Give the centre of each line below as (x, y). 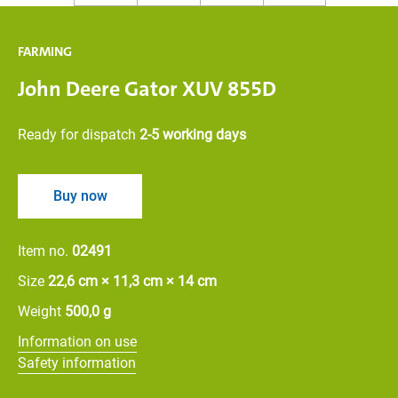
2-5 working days (193, 135)
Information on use (77, 342)
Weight (41, 311)
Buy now (80, 196)
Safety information (77, 363)
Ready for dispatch (79, 135)
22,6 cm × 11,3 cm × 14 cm (132, 281)
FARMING (45, 52)
